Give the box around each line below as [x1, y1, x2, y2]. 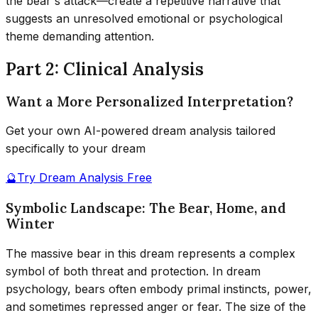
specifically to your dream [6, 141, 146, 156]
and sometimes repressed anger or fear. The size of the [6, 299, 306, 314]
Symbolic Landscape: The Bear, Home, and [6, 199, 286, 216]
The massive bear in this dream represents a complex [6, 246, 295, 261]
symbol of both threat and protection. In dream [6, 263, 261, 278]
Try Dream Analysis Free [17, 170, 152, 185]
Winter [6, 214, 55, 232]
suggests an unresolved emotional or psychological [6, 11, 283, 26]
